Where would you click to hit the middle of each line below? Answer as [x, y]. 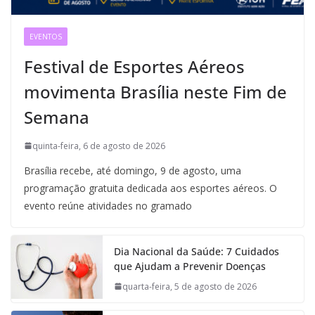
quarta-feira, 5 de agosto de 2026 [189, 286]
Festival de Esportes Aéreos [134, 66]
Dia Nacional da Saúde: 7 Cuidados [197, 251]
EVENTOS [46, 36]
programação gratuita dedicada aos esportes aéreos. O [150, 188]
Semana [57, 117]
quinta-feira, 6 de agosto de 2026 [99, 146]
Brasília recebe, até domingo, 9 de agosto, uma [133, 170]
